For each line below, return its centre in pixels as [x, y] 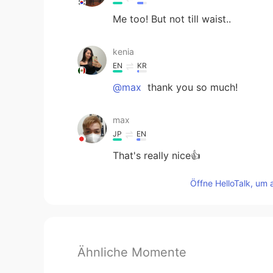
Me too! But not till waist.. [172, 19]
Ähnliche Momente [132, 252]
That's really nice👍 [157, 155]
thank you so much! [191, 87]
